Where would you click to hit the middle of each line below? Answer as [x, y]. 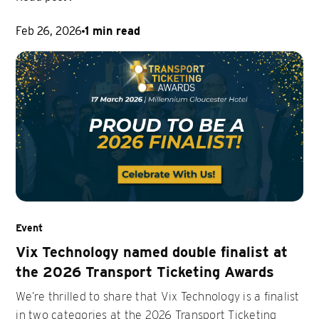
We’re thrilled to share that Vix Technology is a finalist [158, 296]
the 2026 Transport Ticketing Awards [145, 272]
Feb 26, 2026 [49, 31]
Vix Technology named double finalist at [152, 252]
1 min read [113, 31]
